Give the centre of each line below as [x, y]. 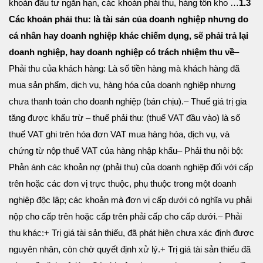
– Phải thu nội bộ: [210, 151]
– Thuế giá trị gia [215, 102]
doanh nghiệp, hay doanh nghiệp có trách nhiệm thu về [122, 52]
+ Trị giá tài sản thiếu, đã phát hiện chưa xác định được [149, 233]
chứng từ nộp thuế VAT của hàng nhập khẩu [93, 151]
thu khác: [26, 233]
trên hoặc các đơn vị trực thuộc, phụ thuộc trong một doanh [122, 184]
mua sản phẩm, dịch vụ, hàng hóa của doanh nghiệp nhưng [122, 85]
